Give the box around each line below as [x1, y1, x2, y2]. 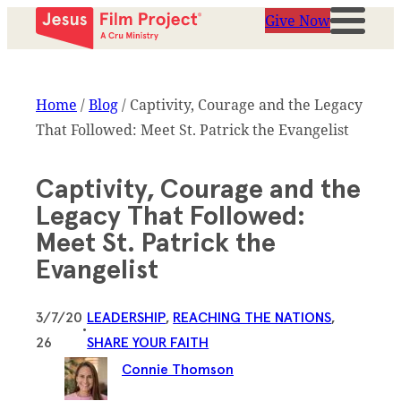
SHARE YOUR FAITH [87, 336, 209, 350]
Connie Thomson [122, 363, 234, 377]
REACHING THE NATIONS [173, 311, 332, 325]
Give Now [265, 11, 330, 30]
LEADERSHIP [87, 311, 166, 325]
